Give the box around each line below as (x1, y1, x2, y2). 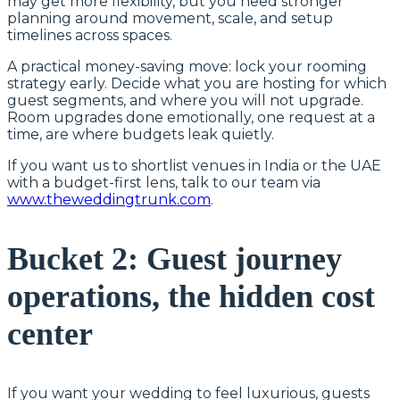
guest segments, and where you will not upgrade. (7, 91, 363, 109)
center (7, 315, 93, 352)
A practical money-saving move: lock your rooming (7, 57, 367, 75)
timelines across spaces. (7, 26, 172, 44)
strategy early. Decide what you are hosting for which (7, 74, 387, 92)
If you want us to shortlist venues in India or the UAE (7, 156, 381, 174)
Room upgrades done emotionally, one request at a (7, 108, 375, 126)
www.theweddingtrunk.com (7, 190, 211, 208)
